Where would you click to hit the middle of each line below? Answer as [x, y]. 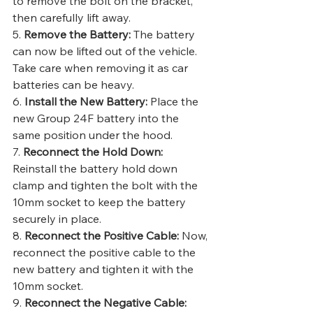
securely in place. [57, 219]
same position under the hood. [93, 135]
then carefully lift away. [72, 18]
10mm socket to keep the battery [101, 202]
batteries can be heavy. [73, 85]
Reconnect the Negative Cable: [105, 303]
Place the [174, 102]
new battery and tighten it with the [104, 269]
